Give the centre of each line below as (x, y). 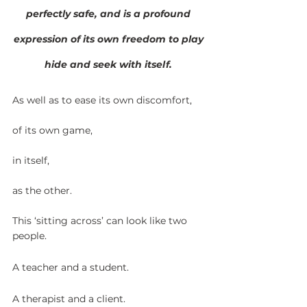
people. (31, 235)
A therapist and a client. (69, 298)
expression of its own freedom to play (110, 39)
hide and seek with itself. (110, 64)
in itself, (31, 160)
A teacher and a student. (71, 267)
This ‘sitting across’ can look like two (101, 220)
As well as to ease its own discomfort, (102, 100)
